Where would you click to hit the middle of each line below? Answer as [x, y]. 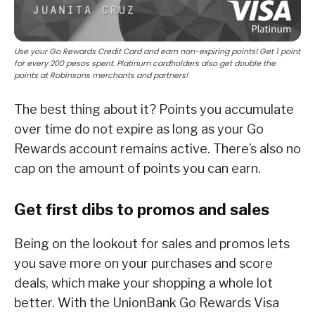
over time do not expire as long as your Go [139, 129]
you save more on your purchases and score [143, 263]
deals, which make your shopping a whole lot [143, 283]
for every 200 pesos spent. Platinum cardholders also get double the [145, 63]
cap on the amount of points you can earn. [137, 168]
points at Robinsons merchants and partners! [101, 75]
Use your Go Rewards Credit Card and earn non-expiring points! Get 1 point [157, 51]
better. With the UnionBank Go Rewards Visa [147, 302]
